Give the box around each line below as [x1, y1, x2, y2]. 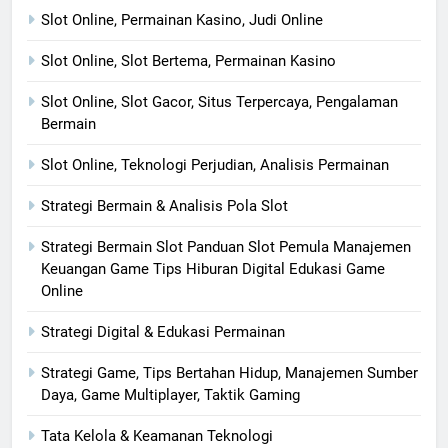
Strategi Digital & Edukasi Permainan [41, 322, 285, 341]
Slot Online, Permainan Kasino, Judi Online [41, 10, 323, 29]
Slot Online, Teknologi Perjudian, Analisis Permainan [41, 155, 389, 174]
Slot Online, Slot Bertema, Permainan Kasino [41, 51, 336, 70]
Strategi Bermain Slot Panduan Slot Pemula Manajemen [41, 237, 411, 256]
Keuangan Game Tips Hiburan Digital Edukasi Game [41, 259, 385, 278]
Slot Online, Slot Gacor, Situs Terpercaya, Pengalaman [41, 92, 398, 111]
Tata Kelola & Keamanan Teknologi [41, 426, 273, 445]
